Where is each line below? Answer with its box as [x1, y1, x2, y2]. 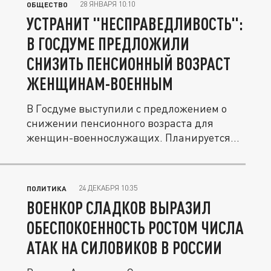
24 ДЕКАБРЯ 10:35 [79, 183, 137, 192]
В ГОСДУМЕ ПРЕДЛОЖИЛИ [27, 33, 189, 54]
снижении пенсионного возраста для [27, 116, 214, 129]
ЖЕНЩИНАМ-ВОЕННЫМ [27, 73, 173, 94]
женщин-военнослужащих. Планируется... [27, 131, 240, 144]
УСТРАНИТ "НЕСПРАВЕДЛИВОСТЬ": [27, 13, 243, 34]
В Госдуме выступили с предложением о [27, 102, 227, 115]
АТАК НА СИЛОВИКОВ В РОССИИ [27, 237, 222, 258]
